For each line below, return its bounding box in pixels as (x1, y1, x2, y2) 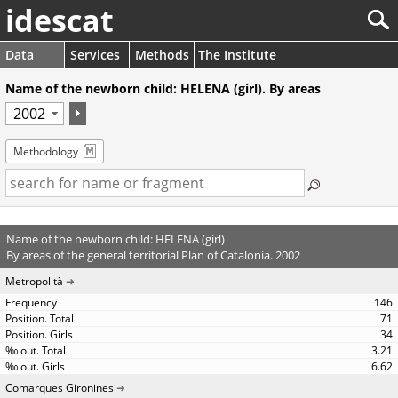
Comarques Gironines (5, 380, 114, 395)
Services (70, 46, 120, 63)
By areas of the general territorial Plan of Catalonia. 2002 (5, 246, 300, 263)
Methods (135, 46, 189, 63)
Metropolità (5, 274, 63, 289)
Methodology (13, 144, 78, 159)
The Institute (198, 46, 276, 63)
